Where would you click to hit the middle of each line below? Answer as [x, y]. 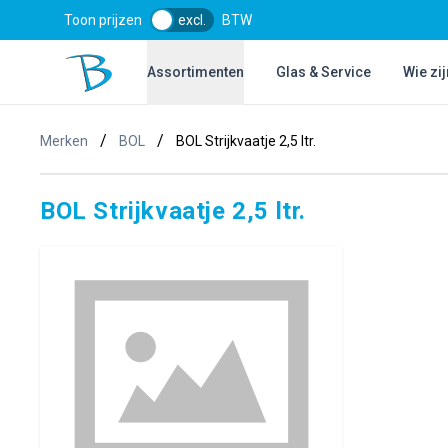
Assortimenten [196, 72]
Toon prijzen [103, 20]
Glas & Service [324, 72]
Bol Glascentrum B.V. [134, 62]
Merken [64, 141]
